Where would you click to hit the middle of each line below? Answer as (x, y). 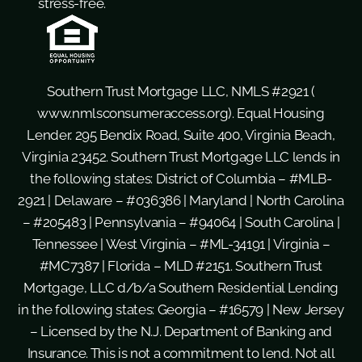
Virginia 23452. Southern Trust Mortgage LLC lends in (181, 156)
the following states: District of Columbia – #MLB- (181, 178)
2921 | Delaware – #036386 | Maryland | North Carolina (181, 200)
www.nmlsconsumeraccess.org (133, 113)
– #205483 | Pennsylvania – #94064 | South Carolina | (181, 222)
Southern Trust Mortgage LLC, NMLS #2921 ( (181, 91)
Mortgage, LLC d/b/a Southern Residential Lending (181, 287)
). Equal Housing (276, 113)
